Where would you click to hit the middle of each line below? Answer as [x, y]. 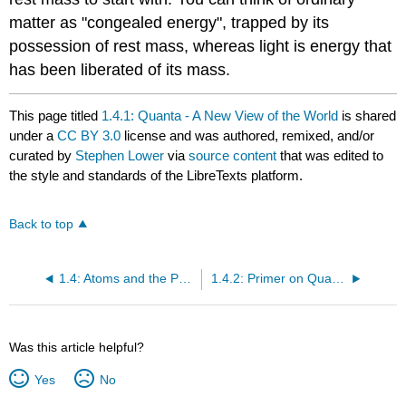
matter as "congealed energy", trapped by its [169, 23]
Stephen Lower [120, 156]
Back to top [42, 225]
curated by [43, 156]
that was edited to [330, 156]
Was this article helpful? [77, 348]
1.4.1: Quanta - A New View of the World [220, 116]
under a [34, 136]
